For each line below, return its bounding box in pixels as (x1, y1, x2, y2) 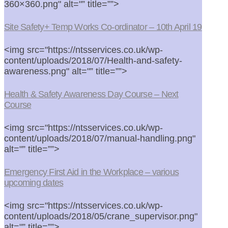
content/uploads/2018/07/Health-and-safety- (4, 55, 182, 66)
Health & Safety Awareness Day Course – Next (4, 89, 179, 99)
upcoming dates (4, 177, 64, 188)
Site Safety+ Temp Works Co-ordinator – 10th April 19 (4, 21, 202, 32)
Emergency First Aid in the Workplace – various (4, 166, 179, 177)
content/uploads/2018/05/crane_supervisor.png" (4, 211, 197, 221)
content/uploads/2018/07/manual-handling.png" (4, 133, 195, 144)
